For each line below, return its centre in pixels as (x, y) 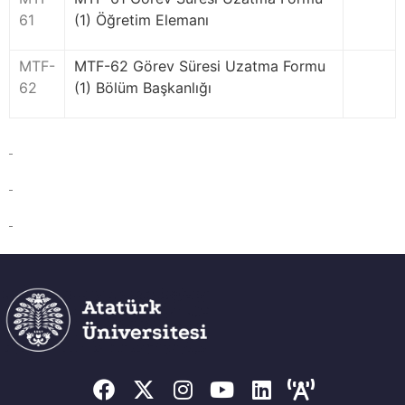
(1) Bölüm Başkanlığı (143, 88)
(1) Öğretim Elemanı (141, 20)
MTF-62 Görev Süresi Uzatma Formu (200, 66)
